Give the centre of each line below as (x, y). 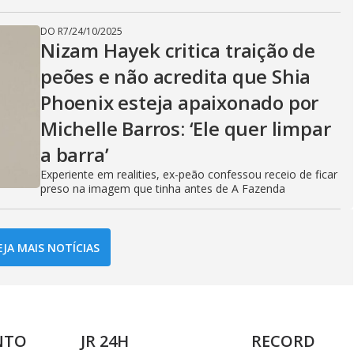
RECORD (283, 341)
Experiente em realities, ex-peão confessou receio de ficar (189, 174)
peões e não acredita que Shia (176, 76)
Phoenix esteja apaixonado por (180, 102)
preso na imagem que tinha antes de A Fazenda (163, 188)
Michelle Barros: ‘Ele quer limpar (186, 128)
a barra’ (75, 154)
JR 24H (105, 341)
